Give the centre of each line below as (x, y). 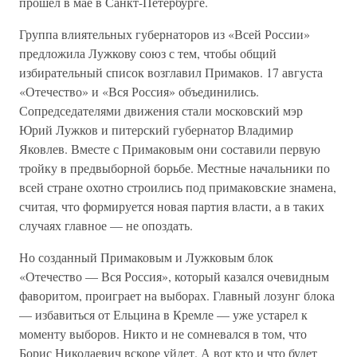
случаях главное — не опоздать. (106, 225)
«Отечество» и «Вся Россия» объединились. (139, 91)
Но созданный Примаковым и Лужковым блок (146, 257)
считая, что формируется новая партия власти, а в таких (172, 206)
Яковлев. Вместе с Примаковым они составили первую (170, 149)
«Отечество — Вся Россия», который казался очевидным (174, 276)
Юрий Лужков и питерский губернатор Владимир (156, 129)
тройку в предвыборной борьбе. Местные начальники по (175, 168)
